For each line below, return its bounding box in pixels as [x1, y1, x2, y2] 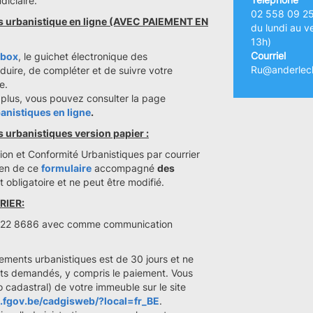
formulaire [41, 162, 92, 174]
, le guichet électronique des [18, 50, 147, 62]
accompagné [92, 162, 157, 174]
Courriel [251, 50, 286, 61]
